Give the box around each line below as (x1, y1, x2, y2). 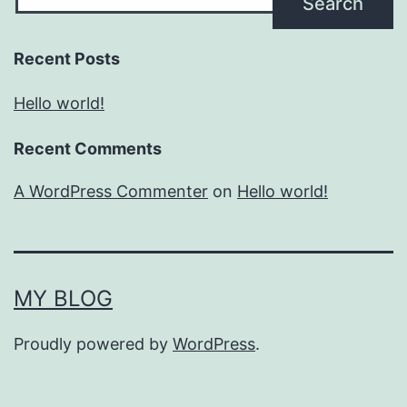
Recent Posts (14, 49, 120, 69)
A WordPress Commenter (14, 182, 208, 202)
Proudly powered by (14, 334, 173, 354)
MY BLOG (14, 285, 113, 313)
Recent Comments (14, 139, 162, 159)
